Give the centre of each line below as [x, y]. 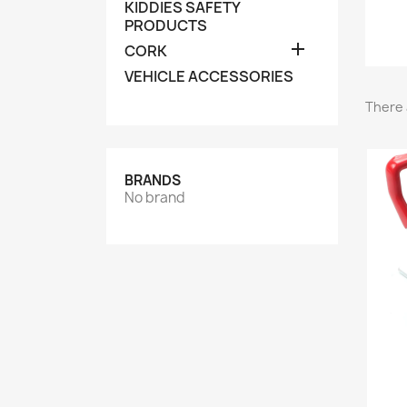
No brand [155, 198]
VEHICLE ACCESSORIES [209, 76]
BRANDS [153, 180]
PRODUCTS [166, 25]
